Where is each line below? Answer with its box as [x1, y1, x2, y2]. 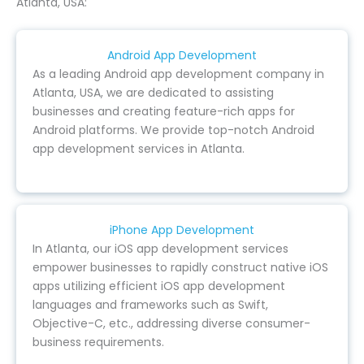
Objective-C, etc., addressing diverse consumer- [32, 314, 310, 331]
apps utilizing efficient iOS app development [32, 277, 285, 294]
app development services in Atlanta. [32, 140, 245, 157]
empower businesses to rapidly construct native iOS [32, 258, 328, 275]
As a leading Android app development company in [32, 65, 324, 82]
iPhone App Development [110, 221, 254, 238]
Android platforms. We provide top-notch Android [32, 121, 314, 138]
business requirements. [32, 333, 164, 350]
